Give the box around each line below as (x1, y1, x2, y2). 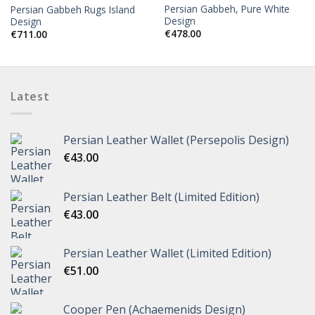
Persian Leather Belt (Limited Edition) (63, 189, 259, 205)
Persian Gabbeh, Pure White (164, 1, 290, 15)
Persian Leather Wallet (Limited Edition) (63, 245, 271, 262)
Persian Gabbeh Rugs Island (10, 2, 135, 16)
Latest (11, 88, 50, 104)
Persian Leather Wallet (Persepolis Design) (63, 132, 289, 148)
